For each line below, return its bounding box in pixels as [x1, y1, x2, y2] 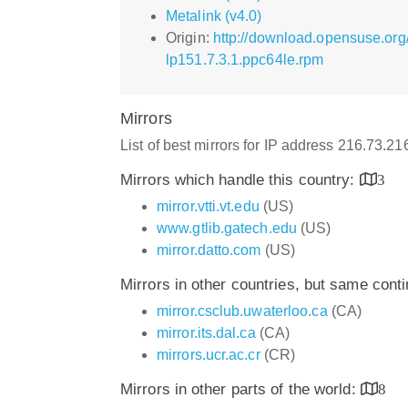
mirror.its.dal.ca [157, 324, 256, 341]
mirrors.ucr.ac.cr [157, 346, 260, 362]
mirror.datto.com [157, 241, 261, 258]
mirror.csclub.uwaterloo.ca [157, 302, 328, 319]
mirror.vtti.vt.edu [157, 198, 260, 214]
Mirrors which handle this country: [120, 170, 360, 189]
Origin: [166, 29, 213, 46]
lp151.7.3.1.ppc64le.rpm [166, 51, 324, 67]
